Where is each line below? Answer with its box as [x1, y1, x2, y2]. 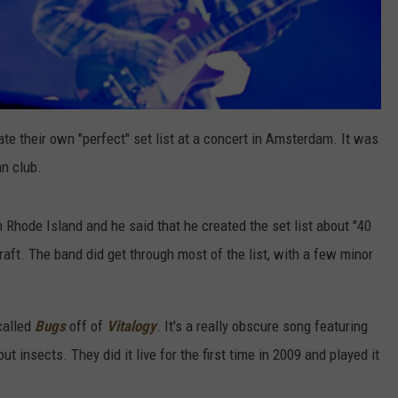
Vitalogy [107, 317, 156, 336]
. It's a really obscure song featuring [156, 317, 368, 336]
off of [66, 317, 107, 336]
